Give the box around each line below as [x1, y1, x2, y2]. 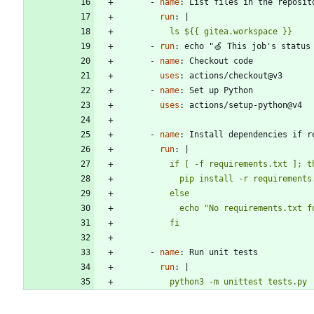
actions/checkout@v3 [189, 71, 282, 81]
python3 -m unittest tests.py [170, 277, 307, 287]
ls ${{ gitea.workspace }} [170, 27, 292, 37]
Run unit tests [189, 247, 258, 258]
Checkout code [189, 56, 253, 67]
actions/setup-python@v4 [189, 100, 302, 111]
